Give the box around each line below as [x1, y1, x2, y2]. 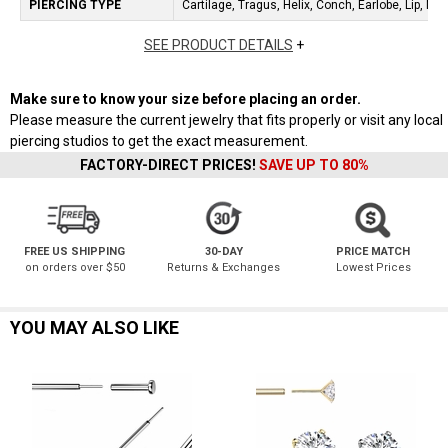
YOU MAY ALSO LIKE [10, 317, 179, 339]
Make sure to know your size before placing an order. [10, 91, 361, 108]
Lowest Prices [335, 261, 411, 275]
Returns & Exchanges [167, 261, 280, 275]
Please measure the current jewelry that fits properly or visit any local [10, 112, 443, 129]
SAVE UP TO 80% [258, 157, 369, 174]
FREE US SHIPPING [24, 245, 125, 259]
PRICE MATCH [336, 245, 410, 259]
